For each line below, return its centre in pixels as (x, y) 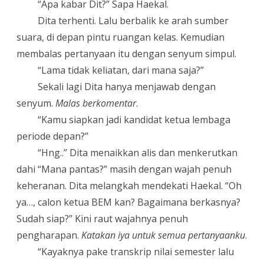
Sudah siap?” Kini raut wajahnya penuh (102, 218)
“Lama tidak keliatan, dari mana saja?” (121, 70)
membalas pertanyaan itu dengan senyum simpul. (126, 53)
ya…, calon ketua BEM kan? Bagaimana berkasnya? (128, 202)
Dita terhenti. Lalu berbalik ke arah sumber (133, 20)
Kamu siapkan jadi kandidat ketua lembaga (136, 119)
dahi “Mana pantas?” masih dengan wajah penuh (124, 169)
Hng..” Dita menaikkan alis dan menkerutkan (140, 152)
